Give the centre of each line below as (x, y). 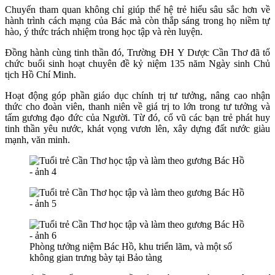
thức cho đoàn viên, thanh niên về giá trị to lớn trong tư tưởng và (137, 106)
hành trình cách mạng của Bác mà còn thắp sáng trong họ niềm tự (137, 20)
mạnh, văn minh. (37, 139)
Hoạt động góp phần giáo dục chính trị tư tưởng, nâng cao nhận (137, 95)
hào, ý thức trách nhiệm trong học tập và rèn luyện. (104, 31)
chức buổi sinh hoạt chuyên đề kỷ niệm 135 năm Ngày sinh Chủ (137, 63)
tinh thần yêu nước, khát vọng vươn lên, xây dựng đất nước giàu (137, 128)
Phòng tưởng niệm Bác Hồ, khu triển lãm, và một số (131, 246)
